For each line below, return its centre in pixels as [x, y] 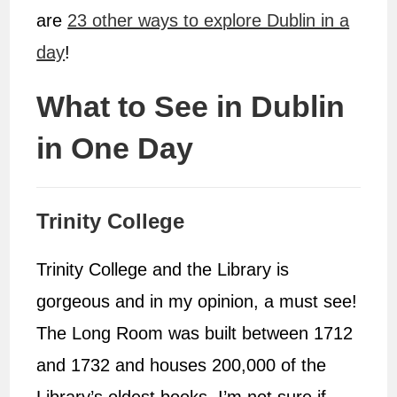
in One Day [115, 148]
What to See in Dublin [191, 107]
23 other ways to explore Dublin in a [209, 21]
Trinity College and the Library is [163, 270]
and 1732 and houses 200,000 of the [182, 366]
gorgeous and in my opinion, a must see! [197, 302]
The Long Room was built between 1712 [195, 334]
